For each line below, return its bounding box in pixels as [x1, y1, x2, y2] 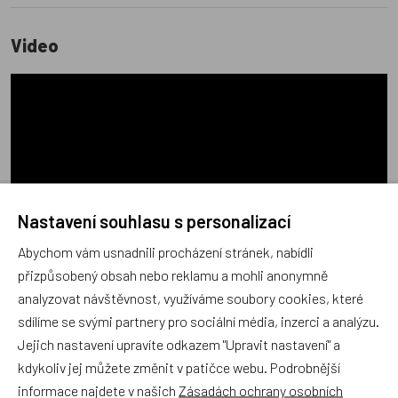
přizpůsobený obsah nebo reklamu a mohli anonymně [18, 266, 328, 283]
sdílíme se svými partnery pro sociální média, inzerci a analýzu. [18, 312, 379, 329]
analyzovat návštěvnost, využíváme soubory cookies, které [18, 289, 363, 306]
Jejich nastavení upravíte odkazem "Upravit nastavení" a [18, 335, 340, 352]
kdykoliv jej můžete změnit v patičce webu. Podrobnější [18, 358, 340, 375]
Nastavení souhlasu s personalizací [18, 210, 291, 231]
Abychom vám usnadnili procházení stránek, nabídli [18, 243, 314, 259]
